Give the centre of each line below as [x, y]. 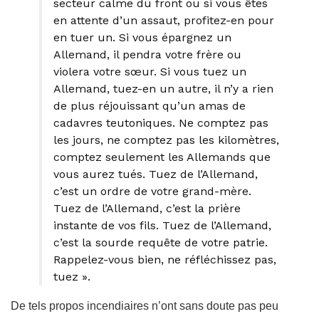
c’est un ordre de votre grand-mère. [152, 191]
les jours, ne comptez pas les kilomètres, [166, 140]
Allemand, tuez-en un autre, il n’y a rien [163, 88]
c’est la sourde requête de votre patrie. [161, 242]
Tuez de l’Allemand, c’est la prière [147, 208]
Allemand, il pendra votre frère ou [147, 54]
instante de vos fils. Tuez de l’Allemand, [162, 225]
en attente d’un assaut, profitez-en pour [164, 20]
